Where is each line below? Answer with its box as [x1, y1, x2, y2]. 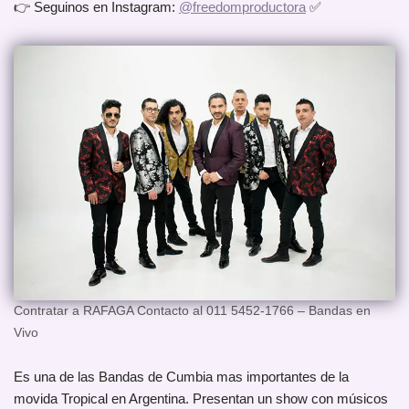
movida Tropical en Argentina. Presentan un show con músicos [14, 391, 388, 407]
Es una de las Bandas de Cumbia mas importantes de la [14, 369, 349, 385]
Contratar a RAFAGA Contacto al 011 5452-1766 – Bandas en [14, 304, 371, 319]
